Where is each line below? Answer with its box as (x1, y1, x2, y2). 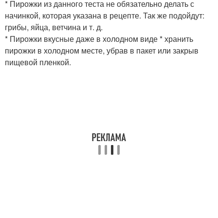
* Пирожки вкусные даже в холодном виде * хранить (5, 33, 193, 45)
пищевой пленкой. (5, 56, 71, 68)
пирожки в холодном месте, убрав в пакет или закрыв (5, 45, 199, 56)
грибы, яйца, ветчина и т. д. (5, 21, 103, 33)
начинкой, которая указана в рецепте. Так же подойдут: (5, 10, 204, 21)
